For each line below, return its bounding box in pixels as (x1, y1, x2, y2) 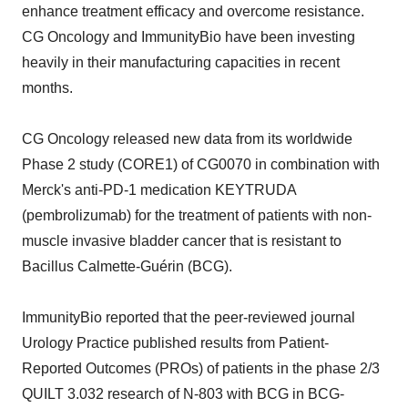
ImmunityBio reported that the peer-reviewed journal (22, 310, 355, 326)
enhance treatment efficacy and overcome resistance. (22, 4, 364, 20)
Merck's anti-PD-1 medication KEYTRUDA (22, 182, 296, 199)
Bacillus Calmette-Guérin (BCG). (22, 259, 232, 275)
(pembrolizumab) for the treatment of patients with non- (22, 208, 372, 224)
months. (22, 80, 73, 97)
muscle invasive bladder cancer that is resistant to (22, 233, 342, 250)
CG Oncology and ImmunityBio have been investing (22, 29, 355, 46)
